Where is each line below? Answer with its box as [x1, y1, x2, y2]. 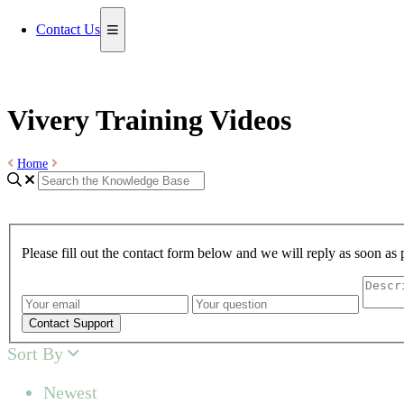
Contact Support [29, 316, 114, 330]
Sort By [7, 343, 68, 363]
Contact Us [36, 22, 100, 37]
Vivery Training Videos [7, 104, 291, 137]
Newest [43, 381, 97, 402]
